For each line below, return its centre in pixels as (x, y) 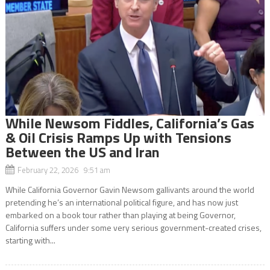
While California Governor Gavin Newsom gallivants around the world (130, 189)
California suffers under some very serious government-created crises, (133, 227)
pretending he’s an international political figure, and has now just (121, 202)
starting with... (30, 240)
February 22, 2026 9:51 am (64, 170)
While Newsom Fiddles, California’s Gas (130, 123)
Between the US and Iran (82, 152)
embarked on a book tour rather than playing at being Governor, (120, 215)
